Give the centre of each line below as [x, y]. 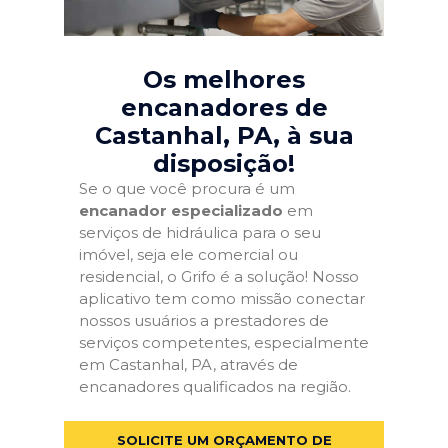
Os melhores [224, 79]
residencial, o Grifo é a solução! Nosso [219, 276]
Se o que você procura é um [187, 188]
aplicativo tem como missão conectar [222, 298]
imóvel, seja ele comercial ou [188, 254]
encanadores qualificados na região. [215, 386]
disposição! [224, 163]
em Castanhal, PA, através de [188, 364]
